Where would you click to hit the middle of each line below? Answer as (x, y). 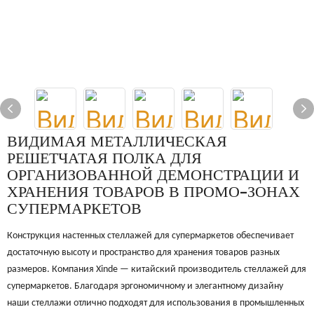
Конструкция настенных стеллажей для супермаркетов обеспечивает (150, 236)
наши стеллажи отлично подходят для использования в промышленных (156, 303)
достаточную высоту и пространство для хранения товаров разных (143, 253)
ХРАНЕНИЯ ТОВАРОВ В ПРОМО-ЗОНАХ (153, 193)
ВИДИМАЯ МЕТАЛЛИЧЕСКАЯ (117, 143)
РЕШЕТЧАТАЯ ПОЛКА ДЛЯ (104, 159)
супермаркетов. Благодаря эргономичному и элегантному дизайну (145, 286)
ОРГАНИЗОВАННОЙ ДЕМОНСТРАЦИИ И (153, 176)
